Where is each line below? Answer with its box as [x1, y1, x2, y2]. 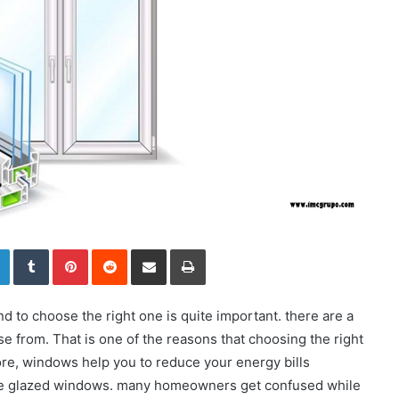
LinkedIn [9, 241, 55, 256]
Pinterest [87, 241, 138, 256]
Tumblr [48, 241, 85, 256]
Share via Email [166, 241, 194, 256]
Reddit [126, 241, 162, 256]
